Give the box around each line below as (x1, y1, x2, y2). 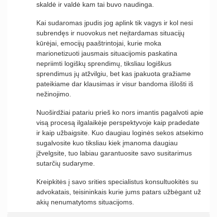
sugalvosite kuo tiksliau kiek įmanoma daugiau (36, 139, 178, 147)
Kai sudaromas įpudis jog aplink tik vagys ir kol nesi (36, 19, 193, 27)
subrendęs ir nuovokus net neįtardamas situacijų (36, 29, 185, 37)
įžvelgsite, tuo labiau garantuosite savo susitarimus (36, 149, 192, 157)
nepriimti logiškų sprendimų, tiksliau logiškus (36, 60, 171, 68)
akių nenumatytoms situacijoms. (36, 198, 134, 206)
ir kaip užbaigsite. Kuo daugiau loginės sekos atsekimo (36, 129, 203, 137)
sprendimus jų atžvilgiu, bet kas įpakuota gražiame (36, 70, 191, 78)
